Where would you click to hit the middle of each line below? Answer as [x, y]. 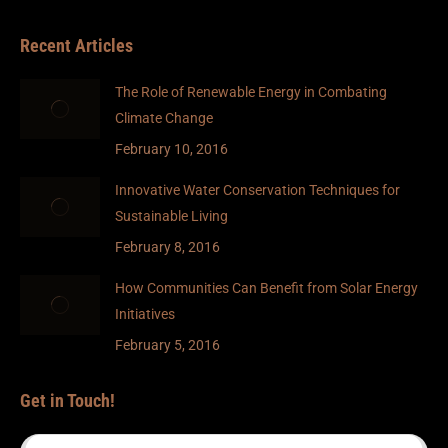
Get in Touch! [67, 401]
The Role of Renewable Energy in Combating [251, 92]
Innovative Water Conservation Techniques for [257, 190]
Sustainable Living [171, 216]
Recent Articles [76, 46]
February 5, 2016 [167, 345]
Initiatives [145, 314]
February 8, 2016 [167, 247]
